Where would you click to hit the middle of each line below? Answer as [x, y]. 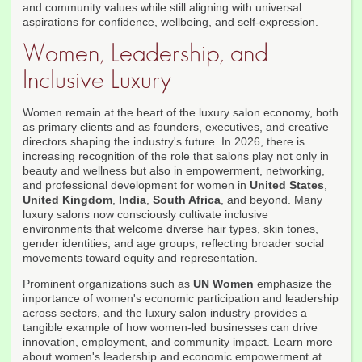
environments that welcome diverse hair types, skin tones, [170, 229]
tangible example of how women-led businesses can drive [170, 328]
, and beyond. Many [271, 200]
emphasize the [293, 284]
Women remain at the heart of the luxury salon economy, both [181, 113]
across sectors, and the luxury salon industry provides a [165, 313]
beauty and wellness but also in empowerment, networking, [174, 171]
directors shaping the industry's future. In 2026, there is [164, 142]
